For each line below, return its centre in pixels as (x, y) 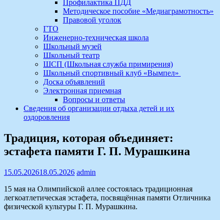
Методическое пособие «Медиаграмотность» (138, 11)
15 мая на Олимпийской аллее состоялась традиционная (98, 189)
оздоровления (47, 117)
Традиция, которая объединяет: (89, 138)
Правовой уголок (92, 20)
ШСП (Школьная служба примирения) (108, 64)
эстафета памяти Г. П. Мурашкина (97, 151)
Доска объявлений (74, 82)
